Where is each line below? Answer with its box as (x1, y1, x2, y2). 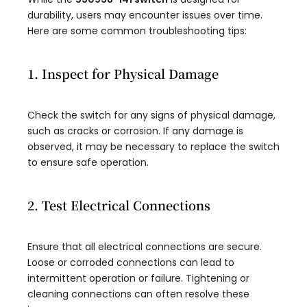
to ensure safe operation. (27, 156, 149, 170)
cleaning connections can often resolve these (27, 287, 249, 302)
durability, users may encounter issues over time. (27, 8, 262, 23)
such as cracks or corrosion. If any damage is (27, 124, 243, 138)
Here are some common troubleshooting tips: (27, 24, 247, 38)
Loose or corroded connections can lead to (27, 256, 234, 270)
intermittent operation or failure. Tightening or (27, 271, 249, 286)
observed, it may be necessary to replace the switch (27, 140, 280, 154)
